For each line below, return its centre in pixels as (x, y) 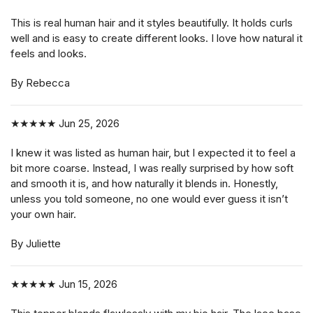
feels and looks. (49, 54)
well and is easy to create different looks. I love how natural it (156, 38)
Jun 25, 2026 (88, 124)
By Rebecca (40, 83)
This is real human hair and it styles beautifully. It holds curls (152, 23)
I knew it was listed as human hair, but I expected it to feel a (153, 153)
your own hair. (43, 214)
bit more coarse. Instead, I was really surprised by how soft (152, 168)
